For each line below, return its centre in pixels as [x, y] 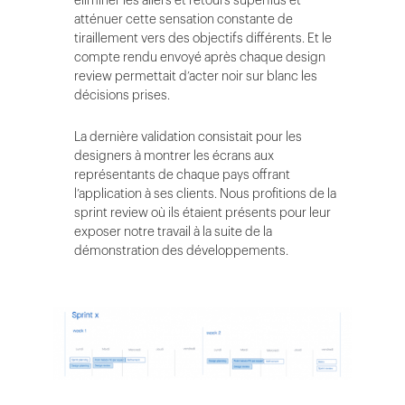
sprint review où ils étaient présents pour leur [202, 212]
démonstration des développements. [183, 250]
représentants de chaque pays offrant [182, 174]
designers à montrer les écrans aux [174, 155]
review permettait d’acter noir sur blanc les [196, 76]
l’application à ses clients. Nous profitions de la [205, 193]
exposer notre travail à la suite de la [173, 231]
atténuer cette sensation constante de [184, 19]
